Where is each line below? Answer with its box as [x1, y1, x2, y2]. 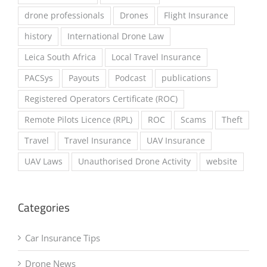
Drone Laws [107, 4, 153, 15]
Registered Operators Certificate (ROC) [24, 108, 178, 119]
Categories [18, 213, 70, 231]
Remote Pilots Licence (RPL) [24, 129, 132, 140]
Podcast [115, 87, 146, 98]
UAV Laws [24, 170, 63, 182]
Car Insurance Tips [25, 246, 100, 258]
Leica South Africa [24, 66, 96, 77]
